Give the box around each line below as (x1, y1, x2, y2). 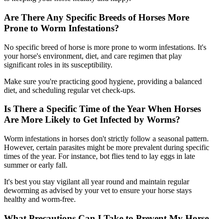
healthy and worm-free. (4, 195, 76, 204)
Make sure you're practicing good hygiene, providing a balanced (4, 77, 202, 86)
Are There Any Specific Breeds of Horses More (4, 12, 189, 22)
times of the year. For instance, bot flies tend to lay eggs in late (4, 152, 195, 161)
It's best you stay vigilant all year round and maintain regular (4, 177, 189, 186)
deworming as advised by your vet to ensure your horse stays (4, 186, 192, 195)
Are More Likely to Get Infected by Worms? (4, 114, 180, 125)
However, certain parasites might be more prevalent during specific (4, 143, 209, 152)
